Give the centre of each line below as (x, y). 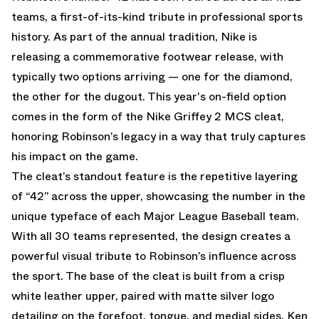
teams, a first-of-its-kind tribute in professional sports (157, 16)
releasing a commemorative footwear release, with (147, 56)
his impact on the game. (75, 156)
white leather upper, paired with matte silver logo (143, 296)
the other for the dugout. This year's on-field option (149, 96)
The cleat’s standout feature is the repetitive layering (155, 176)
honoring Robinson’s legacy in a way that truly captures (158, 136)
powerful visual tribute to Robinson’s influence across (154, 256)
